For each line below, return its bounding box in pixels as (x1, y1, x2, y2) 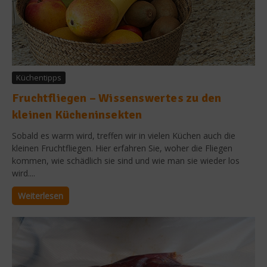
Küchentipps (16, 72, 61, 83)
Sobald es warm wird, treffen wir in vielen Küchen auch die (12, 129, 235, 141)
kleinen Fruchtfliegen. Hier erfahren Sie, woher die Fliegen (12, 142, 232, 154)
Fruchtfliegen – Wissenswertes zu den (12, 90, 222, 105)
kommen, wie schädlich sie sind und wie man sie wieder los (12, 154, 240, 166)
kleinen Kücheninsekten (12, 107, 142, 122)
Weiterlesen (18, 190, 63, 201)
